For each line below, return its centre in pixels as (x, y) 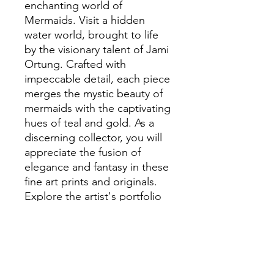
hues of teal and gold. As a (89, 123)
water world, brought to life (91, 35)
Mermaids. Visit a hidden (85, 20)
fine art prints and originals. (91, 181)
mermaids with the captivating (98, 108)
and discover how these (83, 211)
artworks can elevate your (87, 225)
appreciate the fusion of (83, 152)
